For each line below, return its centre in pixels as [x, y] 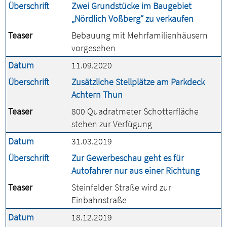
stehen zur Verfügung [112, 124]
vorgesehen [93, 48]
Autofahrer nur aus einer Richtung [136, 171]
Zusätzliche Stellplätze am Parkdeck [138, 82]
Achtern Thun [97, 94]
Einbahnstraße [99, 200]
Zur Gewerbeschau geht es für [128, 158]
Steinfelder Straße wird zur [121, 187]
